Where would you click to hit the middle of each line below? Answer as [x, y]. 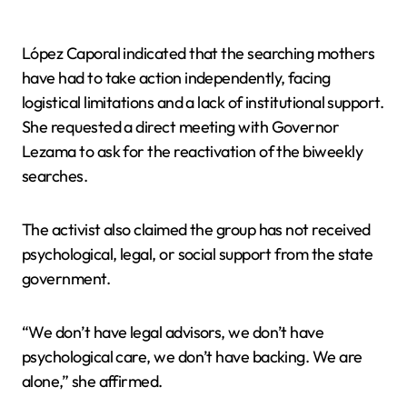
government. [66, 278]
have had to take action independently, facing [176, 78]
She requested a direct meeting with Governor [181, 127]
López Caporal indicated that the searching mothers [198, 53]
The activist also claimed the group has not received [196, 229]
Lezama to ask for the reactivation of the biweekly [192, 151]
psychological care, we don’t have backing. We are [192, 357]
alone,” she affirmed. [92, 381]
